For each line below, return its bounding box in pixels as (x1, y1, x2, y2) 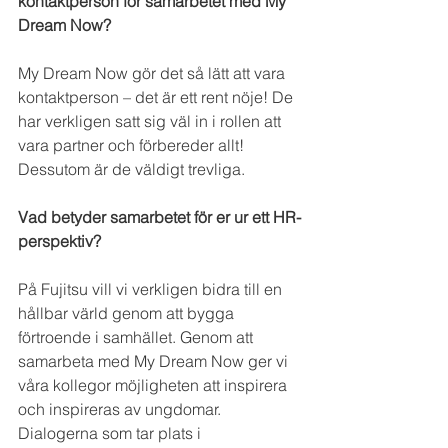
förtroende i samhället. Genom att (18, 327, 257, 348)
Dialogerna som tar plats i (18, 423, 205, 444)
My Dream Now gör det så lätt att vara (18, 63, 289, 84)
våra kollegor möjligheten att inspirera (18, 375, 291, 396)
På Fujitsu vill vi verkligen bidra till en (18, 279, 286, 300)
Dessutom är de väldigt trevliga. (18, 159, 249, 180)
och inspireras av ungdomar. (18, 399, 225, 420)
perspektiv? (18, 231, 101, 252)
